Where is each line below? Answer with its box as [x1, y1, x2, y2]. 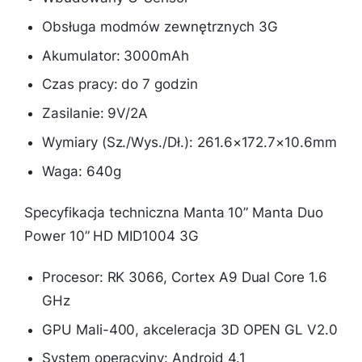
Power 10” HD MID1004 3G [24, 227, 199, 244]
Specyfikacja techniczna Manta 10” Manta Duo [24, 204, 323, 221]
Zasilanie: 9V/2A [42, 105, 149, 122]
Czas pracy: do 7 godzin [42, 76, 198, 93]
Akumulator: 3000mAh [42, 47, 190, 64]
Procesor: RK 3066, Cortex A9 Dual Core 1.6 [42, 268, 327, 285]
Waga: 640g [42, 162, 121, 179]
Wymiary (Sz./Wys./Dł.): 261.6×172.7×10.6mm [42, 134, 337, 151]
